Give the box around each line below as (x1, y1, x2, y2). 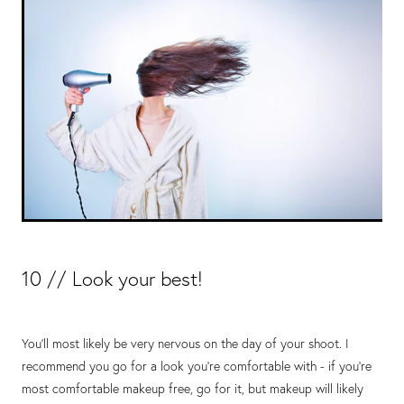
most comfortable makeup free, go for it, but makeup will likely (22, 380, 363, 397)
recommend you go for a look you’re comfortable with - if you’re (22, 357, 372, 374)
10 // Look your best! (22, 266, 203, 291)
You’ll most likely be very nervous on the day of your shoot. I (22, 335, 349, 352)
